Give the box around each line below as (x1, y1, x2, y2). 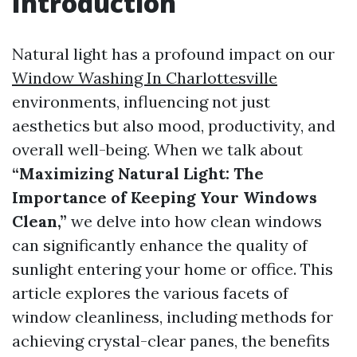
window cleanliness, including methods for (12, 307, 333, 327)
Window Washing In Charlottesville (12, 68, 277, 88)
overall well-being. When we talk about (12, 139, 303, 159)
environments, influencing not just (12, 92, 270, 112)
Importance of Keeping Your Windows (12, 187, 317, 207)
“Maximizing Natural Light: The (12, 163, 264, 183)
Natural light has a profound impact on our (12, 44, 335, 64)
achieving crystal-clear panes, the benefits (12, 331, 330, 351)
